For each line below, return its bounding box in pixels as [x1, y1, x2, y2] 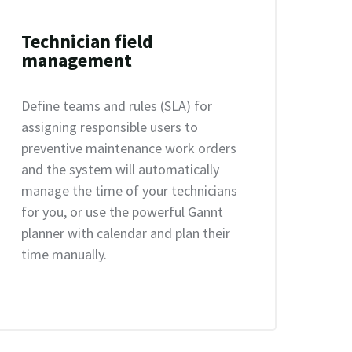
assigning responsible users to [21, 118, 199, 136]
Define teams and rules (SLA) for [21, 97, 213, 115]
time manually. [21, 245, 108, 263]
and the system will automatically [21, 160, 220, 178]
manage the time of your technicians [21, 181, 238, 200]
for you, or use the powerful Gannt [21, 203, 224, 221]
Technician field [21, 29, 154, 53]
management [21, 48, 133, 72]
